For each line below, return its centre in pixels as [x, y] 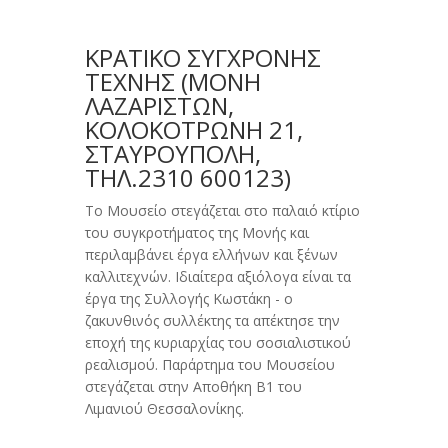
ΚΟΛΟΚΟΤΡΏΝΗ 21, [193, 130]
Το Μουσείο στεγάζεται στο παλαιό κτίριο [222, 211]
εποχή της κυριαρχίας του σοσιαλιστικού [217, 343]
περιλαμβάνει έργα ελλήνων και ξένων [211, 255]
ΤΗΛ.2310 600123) [187, 178]
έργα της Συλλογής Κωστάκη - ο [188, 299]
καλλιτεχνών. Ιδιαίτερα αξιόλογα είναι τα [217, 277]
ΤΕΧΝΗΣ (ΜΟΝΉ [172, 82]
